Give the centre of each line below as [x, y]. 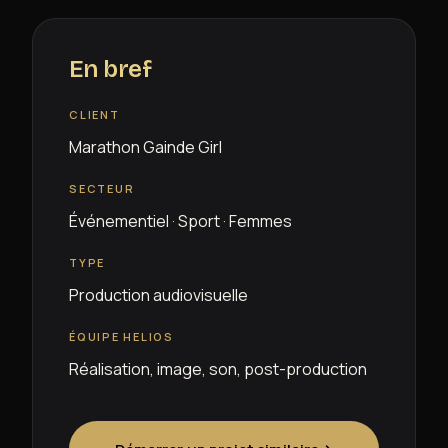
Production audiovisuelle [158, 295]
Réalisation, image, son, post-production [218, 369]
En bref [110, 69]
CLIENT [94, 114]
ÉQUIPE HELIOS [121, 336]
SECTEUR [102, 188]
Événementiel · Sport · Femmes [180, 221]
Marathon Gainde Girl [145, 147]
